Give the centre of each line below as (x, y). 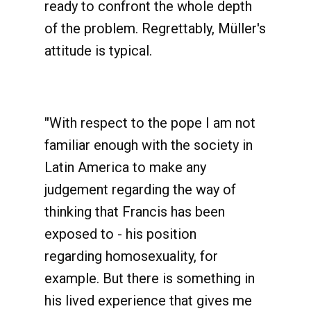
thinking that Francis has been (135, 212)
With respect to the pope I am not (152, 123)
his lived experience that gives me (148, 301)
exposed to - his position (120, 234)
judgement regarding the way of (140, 190)
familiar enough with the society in (149, 145)
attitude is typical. (98, 51)
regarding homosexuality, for (131, 256)
